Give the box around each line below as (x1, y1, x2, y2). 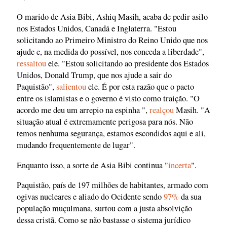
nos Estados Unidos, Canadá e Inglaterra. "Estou (17, 23, 176, 34)
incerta (168, 159, 191, 171)
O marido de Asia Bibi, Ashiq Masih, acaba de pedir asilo (17, 11, 208, 23)
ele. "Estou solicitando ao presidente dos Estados (46, 58, 209, 69)
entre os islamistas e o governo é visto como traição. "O (17, 93, 200, 104)
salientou (56, 81, 86, 93)
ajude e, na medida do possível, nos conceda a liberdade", (17, 46, 204, 58)
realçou (149, 104, 174, 116)
